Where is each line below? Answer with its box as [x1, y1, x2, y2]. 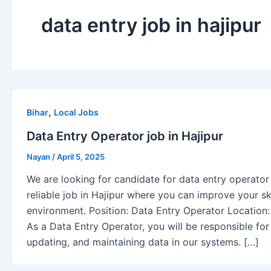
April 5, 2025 [57, 151, 105, 162]
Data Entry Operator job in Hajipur [27, 128, 223, 143]
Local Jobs [54, 107, 99, 117]
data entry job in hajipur [41, 13, 261, 37]
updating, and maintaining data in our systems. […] [27, 236, 259, 249]
